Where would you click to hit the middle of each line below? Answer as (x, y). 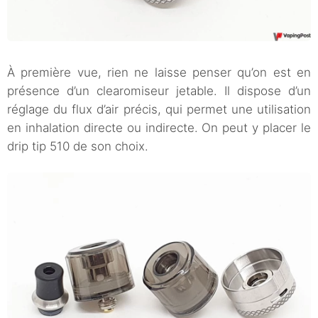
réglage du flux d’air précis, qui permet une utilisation (159, 109)
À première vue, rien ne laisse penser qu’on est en (159, 72)
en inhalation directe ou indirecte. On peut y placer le (159, 127)
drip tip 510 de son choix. (78, 146)
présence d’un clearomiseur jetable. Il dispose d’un (159, 91)
